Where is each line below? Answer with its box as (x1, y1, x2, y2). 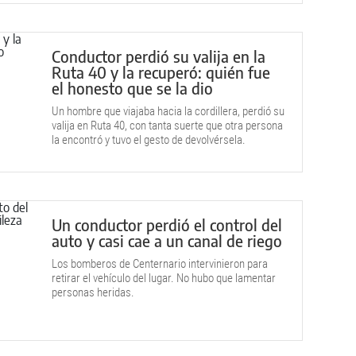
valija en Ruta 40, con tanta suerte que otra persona (52, 118, 283, 133)
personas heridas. (52, 285, 134, 300)
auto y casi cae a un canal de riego (52, 230, 282, 250)
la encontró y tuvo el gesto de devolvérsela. (52, 133, 246, 147)
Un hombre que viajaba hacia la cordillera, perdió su (52, 104, 284, 118)
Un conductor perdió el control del (52, 215, 282, 234)
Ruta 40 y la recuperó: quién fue (52, 62, 270, 82)
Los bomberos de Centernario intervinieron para (52, 257, 268, 271)
